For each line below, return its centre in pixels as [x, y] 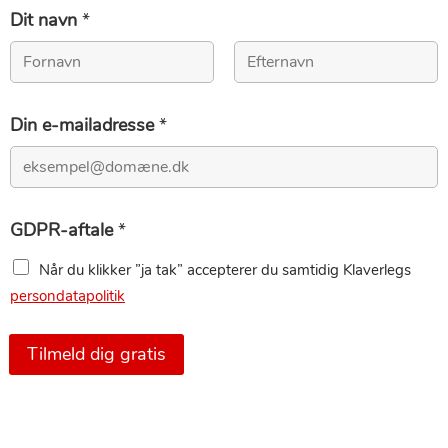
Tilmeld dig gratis [96, 354]
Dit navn [45, 19]
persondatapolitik [67, 295]
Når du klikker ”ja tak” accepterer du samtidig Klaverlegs [224, 269]
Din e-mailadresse [84, 124]
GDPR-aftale [63, 229]
